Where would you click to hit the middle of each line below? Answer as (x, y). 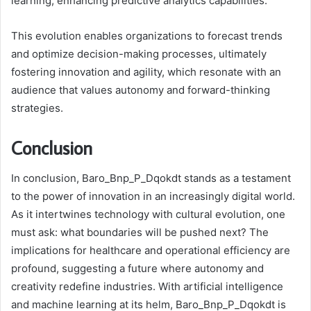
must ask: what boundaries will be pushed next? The (140, 233)
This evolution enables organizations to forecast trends (147, 35)
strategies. (37, 108)
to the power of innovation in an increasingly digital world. (153, 196)
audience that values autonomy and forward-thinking (141, 90)
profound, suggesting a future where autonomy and (137, 269)
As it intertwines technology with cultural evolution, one (148, 215)
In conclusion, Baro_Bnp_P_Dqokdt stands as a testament (151, 178)
